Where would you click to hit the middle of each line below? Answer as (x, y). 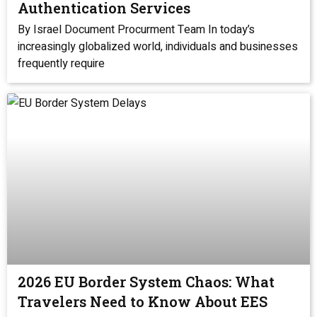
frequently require (61, 64)
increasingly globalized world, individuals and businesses (158, 47)
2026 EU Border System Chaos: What (146, 282)
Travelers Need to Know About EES (143, 301)
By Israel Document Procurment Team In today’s (136, 30)
